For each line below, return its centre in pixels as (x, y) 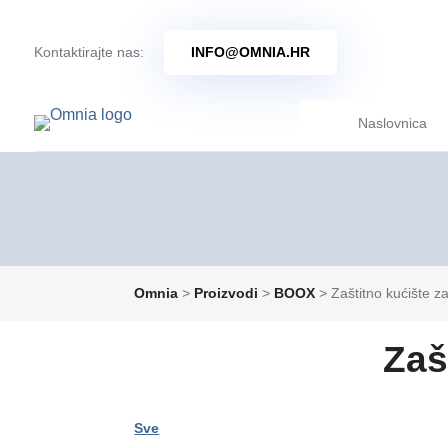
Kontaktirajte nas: (88, 52)
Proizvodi (226, 292)
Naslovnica (393, 123)
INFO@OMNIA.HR (250, 52)
